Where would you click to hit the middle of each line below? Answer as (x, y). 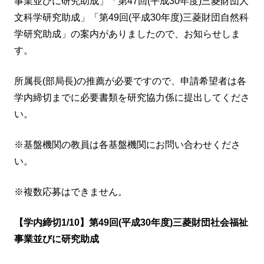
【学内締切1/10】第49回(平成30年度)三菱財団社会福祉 (131, 222)
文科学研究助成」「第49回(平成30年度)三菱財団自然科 (131, 17)
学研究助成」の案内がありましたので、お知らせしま (127, 34)
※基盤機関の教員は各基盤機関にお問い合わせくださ (127, 144)
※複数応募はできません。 (71, 192)
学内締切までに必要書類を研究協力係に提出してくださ (132, 97)
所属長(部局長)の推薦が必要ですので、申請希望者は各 (130, 81)
